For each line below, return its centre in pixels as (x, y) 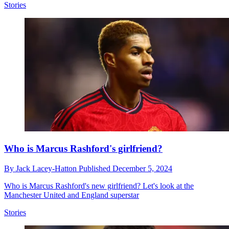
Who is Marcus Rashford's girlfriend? (83, 148)
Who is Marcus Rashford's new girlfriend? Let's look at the (99, 186)
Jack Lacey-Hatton (47, 168)
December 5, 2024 (142, 168)
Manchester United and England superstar (72, 195)
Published (96, 168)
